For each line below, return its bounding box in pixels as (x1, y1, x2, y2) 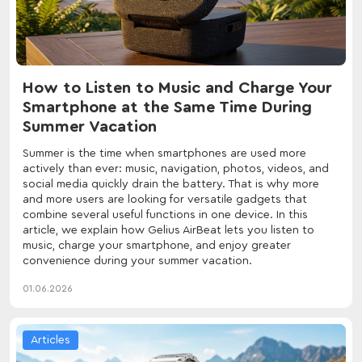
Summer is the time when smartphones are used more (23, 147, 306, 159)
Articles (31, 334, 70, 346)
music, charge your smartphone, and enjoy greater (23, 239, 291, 251)
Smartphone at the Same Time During (23, 99, 312, 116)
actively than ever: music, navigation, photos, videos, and (23, 162, 329, 175)
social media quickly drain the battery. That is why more (23, 178, 319, 190)
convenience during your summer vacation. (23, 255, 252, 267)
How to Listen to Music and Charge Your (23, 79, 332, 96)
